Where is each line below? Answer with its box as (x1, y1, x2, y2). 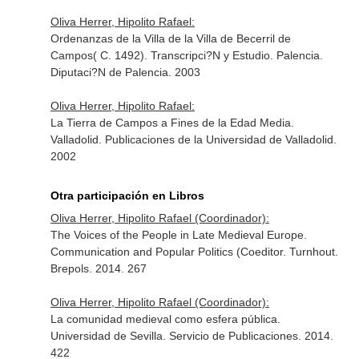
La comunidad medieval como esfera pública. (50, 313, 280, 325)
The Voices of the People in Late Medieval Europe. (50, 228, 307, 241)
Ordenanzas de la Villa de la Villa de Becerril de (50, 32, 291, 45)
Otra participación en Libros (50, 189, 204, 202)
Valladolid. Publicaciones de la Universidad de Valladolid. (50, 133, 337, 146)
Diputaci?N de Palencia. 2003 (50, 66, 200, 79)
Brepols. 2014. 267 (50, 262, 147, 275)
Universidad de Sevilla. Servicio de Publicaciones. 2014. (50, 329, 333, 342)
